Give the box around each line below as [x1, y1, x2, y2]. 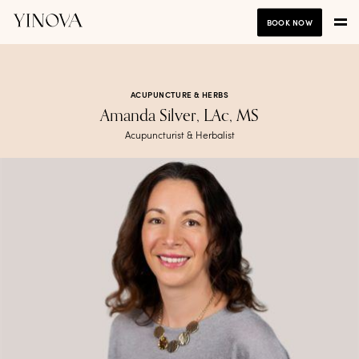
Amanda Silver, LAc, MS [100, 108, 259, 125]
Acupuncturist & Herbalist [124, 131, 235, 141]
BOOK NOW [266, 18, 313, 26]
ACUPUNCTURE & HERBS [131, 91, 228, 99]
